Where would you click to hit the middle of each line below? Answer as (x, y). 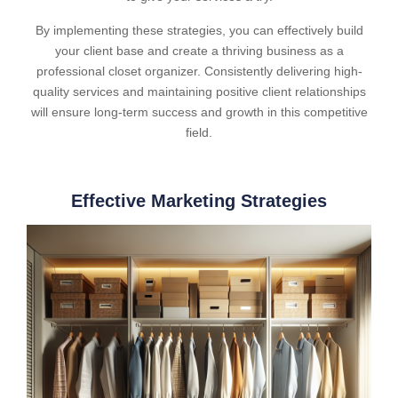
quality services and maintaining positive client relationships (199, 92)
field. (199, 132)
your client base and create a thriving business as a (199, 51)
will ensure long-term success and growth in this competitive (199, 112)
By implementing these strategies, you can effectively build (199, 30)
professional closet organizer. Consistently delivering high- (199, 71)
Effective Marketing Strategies (199, 201)
